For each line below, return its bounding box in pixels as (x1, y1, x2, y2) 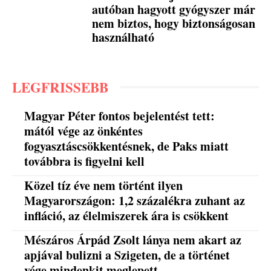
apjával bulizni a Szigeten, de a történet (24, 246, 230, 264)
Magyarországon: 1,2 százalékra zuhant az (24, 192, 246, 210)
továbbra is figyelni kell (24, 152, 145, 170)
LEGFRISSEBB (12, 76, 108, 97)
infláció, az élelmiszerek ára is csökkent (24, 207, 229, 225)
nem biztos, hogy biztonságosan (92, 14, 256, 32)
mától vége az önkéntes (24, 122, 143, 140)
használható (92, 28, 155, 46)
